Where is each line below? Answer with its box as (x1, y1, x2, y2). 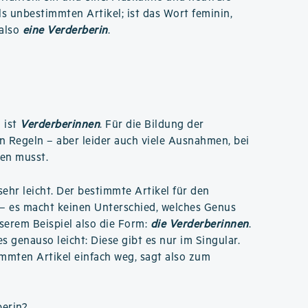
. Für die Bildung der (100, 118, 204, 131)
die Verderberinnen (150, 218, 249, 231)
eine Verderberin (22, 24, 108, 37)
